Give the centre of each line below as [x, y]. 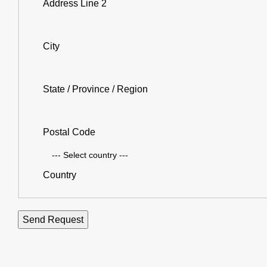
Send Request [53, 220]
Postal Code [69, 132]
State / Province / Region [95, 89]
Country [60, 175]
